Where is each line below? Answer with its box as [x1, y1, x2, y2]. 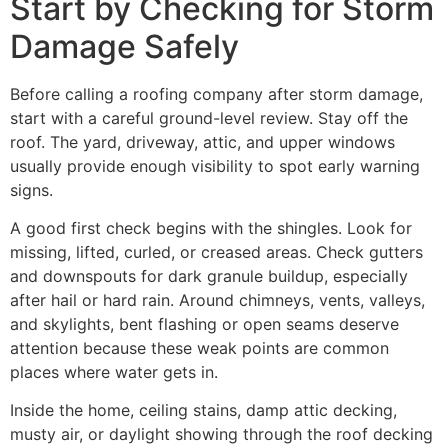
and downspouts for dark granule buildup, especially [10, 266, 408, 287]
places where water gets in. [10, 362, 218, 383]
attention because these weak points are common [10, 338, 389, 359]
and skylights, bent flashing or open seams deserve [10, 314, 399, 335]
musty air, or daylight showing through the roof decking [10, 424, 433, 445]
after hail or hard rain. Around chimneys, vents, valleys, [10, 290, 425, 311]
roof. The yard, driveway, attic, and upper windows [10, 131, 395, 152]
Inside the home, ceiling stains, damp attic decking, [10, 400, 397, 421]
